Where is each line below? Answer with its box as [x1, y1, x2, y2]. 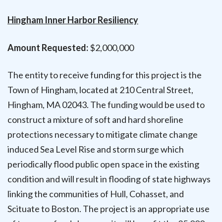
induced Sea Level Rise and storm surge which [7, 143, 184, 155]
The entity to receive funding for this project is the [7, 69, 202, 80]
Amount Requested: [7, 42, 88, 53]
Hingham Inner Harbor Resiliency [7, 14, 138, 26]
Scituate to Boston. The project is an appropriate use [7, 203, 210, 214]
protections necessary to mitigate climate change [7, 128, 198, 140]
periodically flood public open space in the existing [7, 158, 199, 169]
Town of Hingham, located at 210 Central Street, [7, 84, 193, 95]
